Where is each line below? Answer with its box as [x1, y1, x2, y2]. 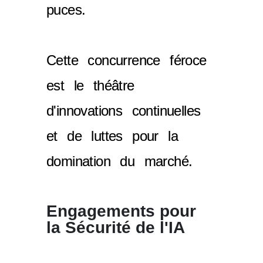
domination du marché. [46, 153, 193, 169]
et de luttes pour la [46, 127, 178, 144]
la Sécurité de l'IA [46, 218, 185, 237]
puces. [46, 1, 86, 18]
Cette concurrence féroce [46, 52, 207, 68]
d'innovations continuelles [46, 102, 201, 119]
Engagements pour [46, 201, 196, 220]
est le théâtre [46, 77, 134, 93]
